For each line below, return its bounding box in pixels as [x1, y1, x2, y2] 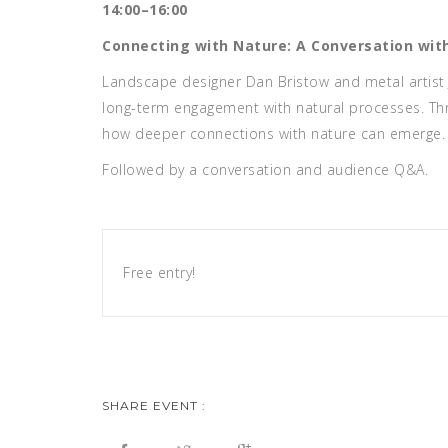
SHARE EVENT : [102, 398, 206, 413]
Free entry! [123, 263, 196, 282]
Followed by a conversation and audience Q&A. [102, 160, 428, 179]
